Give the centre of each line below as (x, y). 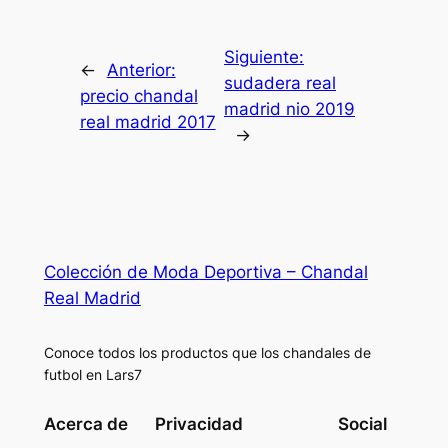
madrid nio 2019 (289, 108)
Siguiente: (264, 56)
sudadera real (280, 82)
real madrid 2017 (147, 121)
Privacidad (199, 424)
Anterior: (141, 69)
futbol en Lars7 (92, 374)
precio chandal (138, 95)
